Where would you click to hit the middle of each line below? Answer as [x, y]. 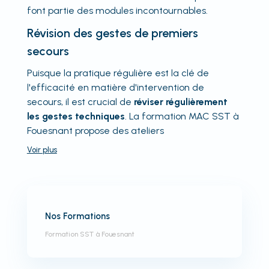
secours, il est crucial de [80, 102]
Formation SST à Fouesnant [89, 234]
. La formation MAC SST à [182, 116]
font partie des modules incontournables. [117, 11]
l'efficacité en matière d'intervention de [115, 87]
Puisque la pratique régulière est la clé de [118, 73]
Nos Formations [77, 216]
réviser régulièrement [180, 102]
